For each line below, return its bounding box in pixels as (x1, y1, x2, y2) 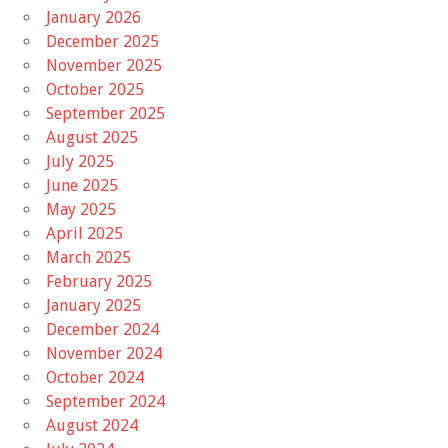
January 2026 (46, 7, 141, 27)
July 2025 (46, 151, 114, 171)
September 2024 (46, 391, 165, 411)
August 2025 (46, 127, 138, 147)
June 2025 (46, 175, 118, 195)
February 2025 (46, 271, 152, 291)
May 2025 (46, 199, 116, 219)
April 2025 (46, 223, 123, 243)
